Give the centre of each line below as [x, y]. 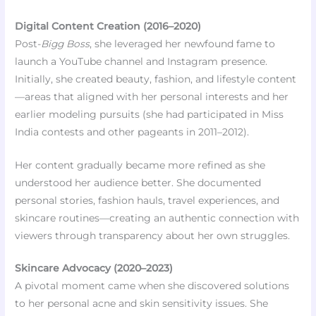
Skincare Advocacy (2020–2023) [94, 268]
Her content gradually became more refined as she [140, 165]
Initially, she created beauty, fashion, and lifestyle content [156, 79]
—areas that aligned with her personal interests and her [152, 96]
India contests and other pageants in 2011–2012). [132, 132]
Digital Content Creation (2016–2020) [108, 26]
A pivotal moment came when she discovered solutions [152, 286]
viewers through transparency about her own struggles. [153, 235]
